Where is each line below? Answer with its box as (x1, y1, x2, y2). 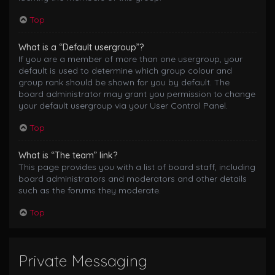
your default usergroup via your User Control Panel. (18, 99, 228, 111)
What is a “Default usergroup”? (18, 41, 144, 53)
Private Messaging (18, 250, 147, 270)
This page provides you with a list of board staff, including (18, 161, 255, 172)
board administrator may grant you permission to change (18, 88, 255, 99)
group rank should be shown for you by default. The (18, 76, 230, 88)
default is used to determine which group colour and (18, 64, 232, 76)
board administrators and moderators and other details (18, 172, 247, 184)
